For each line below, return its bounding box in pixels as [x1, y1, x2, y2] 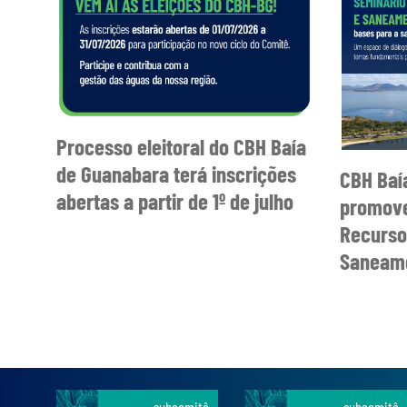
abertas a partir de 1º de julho [56, 186, 293, 214]
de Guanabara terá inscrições [56, 159, 296, 187]
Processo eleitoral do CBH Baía [56, 132, 306, 160]
